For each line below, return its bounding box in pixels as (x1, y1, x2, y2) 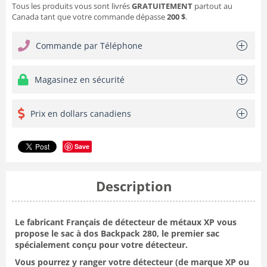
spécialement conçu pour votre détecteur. (15, 238, 188, 250)
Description (95, 176, 172, 195)
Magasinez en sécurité (35, 73, 125, 85)
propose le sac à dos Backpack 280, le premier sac (15, 227, 219, 239)
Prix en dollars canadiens (30, 107, 131, 119)
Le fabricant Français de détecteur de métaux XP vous (15, 216, 237, 228)
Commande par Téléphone (36, 39, 142, 51)
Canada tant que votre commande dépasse (12, 11, 167, 22)
